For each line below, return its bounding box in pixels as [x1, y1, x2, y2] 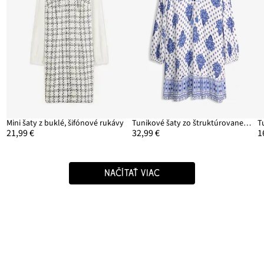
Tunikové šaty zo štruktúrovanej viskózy [243, 117, 251, 129]
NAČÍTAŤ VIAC [104, 167, 160, 179]
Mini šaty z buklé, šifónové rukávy [6, 117, 124, 129]
